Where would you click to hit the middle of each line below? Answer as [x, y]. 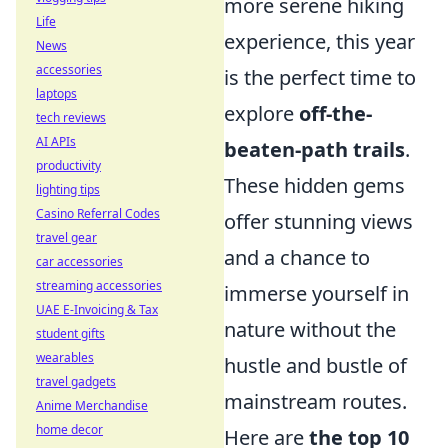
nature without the [310, 329]
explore [261, 113]
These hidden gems [314, 185]
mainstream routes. [315, 401]
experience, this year [319, 41]
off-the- [335, 113]
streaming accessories [99, 285]
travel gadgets [76, 381]
